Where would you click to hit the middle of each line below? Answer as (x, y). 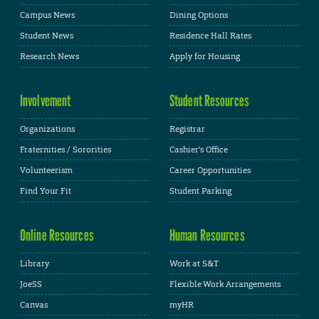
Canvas (34, 305)
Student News (47, 36)
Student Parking (200, 191)
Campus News (47, 15)
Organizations (47, 129)
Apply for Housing (205, 57)
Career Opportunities (210, 171)
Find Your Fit (46, 191)
